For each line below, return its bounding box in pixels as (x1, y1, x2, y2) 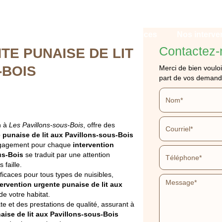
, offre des (83, 121, 115, 129)
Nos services (108, 30, 157, 39)
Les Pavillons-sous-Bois (9, 121, 84, 129)
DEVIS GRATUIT (137, 187, 190, 195)
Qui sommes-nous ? (12, 30, 88, 39)
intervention (73, 141, 114, 149)
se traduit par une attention (23, 151, 111, 159)
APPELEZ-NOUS (31, 187, 85, 195)
